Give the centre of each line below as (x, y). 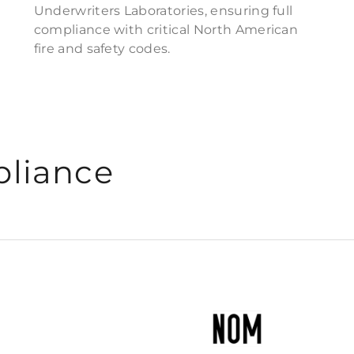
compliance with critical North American (166, 30)
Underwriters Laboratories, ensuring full (163, 11)
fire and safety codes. (102, 49)
